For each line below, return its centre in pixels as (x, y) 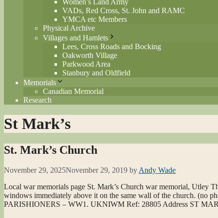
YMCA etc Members (95, 19)
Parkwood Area (86, 64)
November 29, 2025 (35, 170)
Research (37, 100)
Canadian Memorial (73, 91)
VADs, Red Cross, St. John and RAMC (124, 10)
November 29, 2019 (97, 170)
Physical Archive (69, 28)
